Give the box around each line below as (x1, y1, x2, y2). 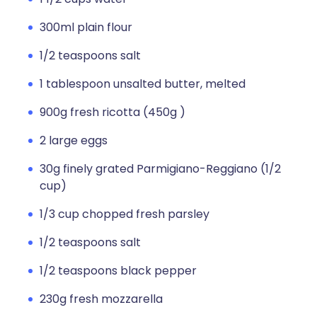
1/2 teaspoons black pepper (40, 263, 197, 279)
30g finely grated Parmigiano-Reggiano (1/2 (40, 161, 281, 177)
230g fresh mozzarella (40, 291, 163, 307)
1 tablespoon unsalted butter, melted (40, 76, 246, 92)
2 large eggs (40, 132, 108, 149)
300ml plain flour (40, 19, 132, 35)
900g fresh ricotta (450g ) (40, 104, 185, 120)
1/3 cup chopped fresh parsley (40, 206, 209, 222)
